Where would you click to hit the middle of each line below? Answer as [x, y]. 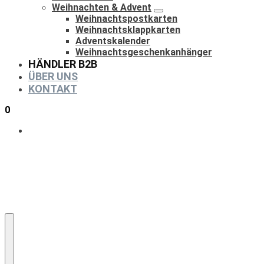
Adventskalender [113, 41]
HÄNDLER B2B [63, 64]
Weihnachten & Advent [102, 7]
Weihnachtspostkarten [126, 19]
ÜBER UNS [53, 76]
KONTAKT [53, 89]
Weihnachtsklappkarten [128, 30]
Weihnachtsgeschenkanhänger [144, 52]
